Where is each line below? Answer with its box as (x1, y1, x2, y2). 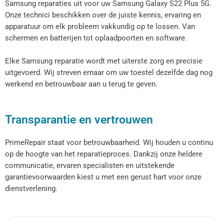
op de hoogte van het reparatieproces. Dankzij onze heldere (5, 149, 202, 158)
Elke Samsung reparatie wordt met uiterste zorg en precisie (5, 56, 202, 66)
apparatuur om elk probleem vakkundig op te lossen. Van (5, 22, 195, 31)
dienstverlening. (5, 183, 57, 193)
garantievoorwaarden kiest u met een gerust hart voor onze (5, 172, 201, 181)
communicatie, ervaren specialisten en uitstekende (5, 160, 174, 170)
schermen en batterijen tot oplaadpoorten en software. (5, 33, 187, 43)
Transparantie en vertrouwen (5, 112, 153, 126)
